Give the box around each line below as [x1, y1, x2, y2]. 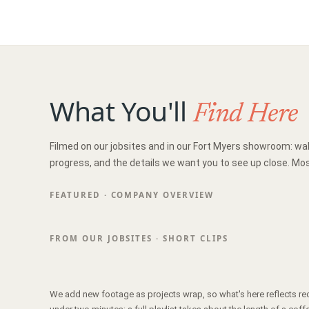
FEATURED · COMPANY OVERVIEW [50, 190, 214, 200]
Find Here [193, 101, 298, 128]
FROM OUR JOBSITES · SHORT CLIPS [50, 233, 228, 243]
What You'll [50, 92, 194, 129]
